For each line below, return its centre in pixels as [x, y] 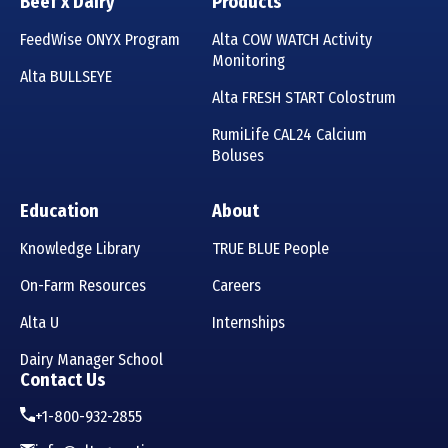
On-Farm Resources [83, 286]
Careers [236, 286]
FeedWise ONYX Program [100, 40]
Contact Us [63, 380]
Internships [248, 323]
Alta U [39, 323]
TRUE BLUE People [270, 249]
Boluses [238, 156]
